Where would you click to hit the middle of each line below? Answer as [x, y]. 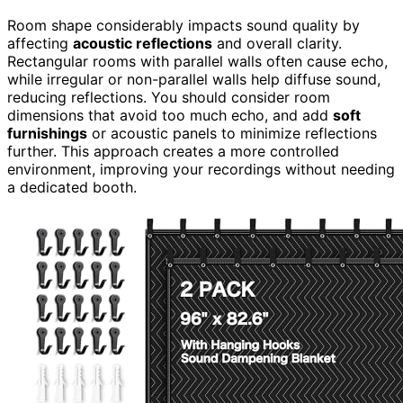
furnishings [47, 133]
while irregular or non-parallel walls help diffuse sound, [194, 79]
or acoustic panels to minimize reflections [232, 133]
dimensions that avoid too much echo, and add [170, 115]
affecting [40, 43]
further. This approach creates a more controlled [173, 151]
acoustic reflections [143, 43]
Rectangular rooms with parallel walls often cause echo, [197, 61]
